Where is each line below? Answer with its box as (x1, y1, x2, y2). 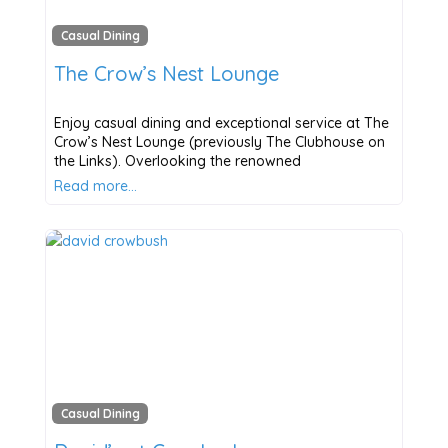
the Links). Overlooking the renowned (53, 151, 301, 170)
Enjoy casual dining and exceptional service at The (53, 113, 389, 132)
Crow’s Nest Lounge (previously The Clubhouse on (53, 132, 385, 151)
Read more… (53, 176, 137, 195)
